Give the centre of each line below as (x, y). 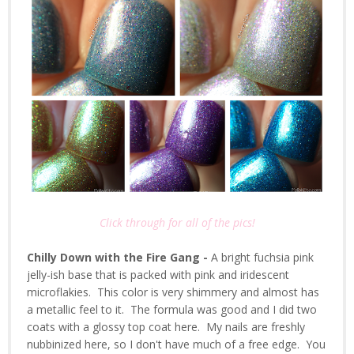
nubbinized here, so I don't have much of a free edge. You (176, 345)
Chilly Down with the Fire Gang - (119, 258)
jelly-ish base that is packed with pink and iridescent (158, 275)
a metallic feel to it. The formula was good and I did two (172, 310)
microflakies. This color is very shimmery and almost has (173, 292)
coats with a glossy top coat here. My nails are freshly (166, 327)
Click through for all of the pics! (177, 223)
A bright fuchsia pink (262, 258)
